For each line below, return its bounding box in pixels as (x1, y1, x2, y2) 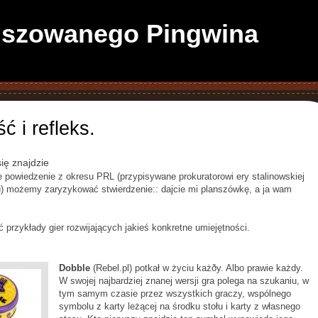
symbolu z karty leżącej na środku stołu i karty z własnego (59, 301, 300, 312)
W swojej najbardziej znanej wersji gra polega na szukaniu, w (59, 275, 309, 286)
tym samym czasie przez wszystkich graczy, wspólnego (59, 288, 291, 299)
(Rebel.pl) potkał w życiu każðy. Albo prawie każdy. (93, 263, 303, 273)
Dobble (59, 263, 93, 273)
